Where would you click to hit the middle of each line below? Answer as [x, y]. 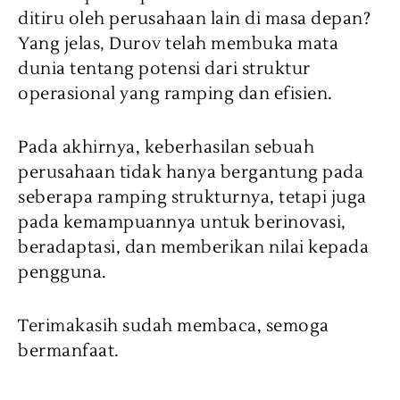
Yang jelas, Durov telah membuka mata [178, 44]
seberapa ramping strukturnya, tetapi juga [192, 198]
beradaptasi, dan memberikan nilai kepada [193, 248]
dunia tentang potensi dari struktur [164, 69]
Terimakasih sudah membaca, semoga [174, 326]
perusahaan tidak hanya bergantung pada [191, 173]
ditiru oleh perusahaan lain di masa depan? [194, 19]
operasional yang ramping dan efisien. [175, 94]
